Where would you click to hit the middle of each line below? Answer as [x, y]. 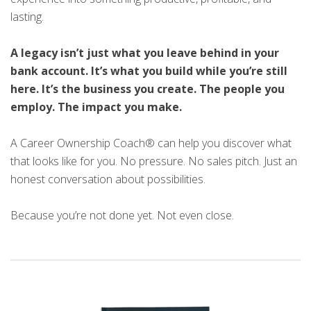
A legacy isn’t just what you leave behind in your [145, 52]
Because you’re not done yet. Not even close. [122, 216]
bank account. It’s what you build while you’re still [149, 70]
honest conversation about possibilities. [108, 179]
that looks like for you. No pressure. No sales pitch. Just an [154, 161]
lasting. [27, 16]
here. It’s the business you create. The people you [148, 89]
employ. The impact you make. [96, 107]
